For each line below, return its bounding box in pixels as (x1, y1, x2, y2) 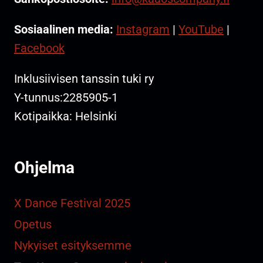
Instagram (116, 22, 170, 37)
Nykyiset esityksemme (14, 238, 131, 253)
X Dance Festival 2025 (14, 196, 130, 211)
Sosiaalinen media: (14, 22, 113, 37)
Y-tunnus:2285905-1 (14, 90, 118, 105)
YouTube (178, 22, 224, 37)
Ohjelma (14, 158, 75, 178)
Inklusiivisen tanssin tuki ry (14, 72, 154, 86)
